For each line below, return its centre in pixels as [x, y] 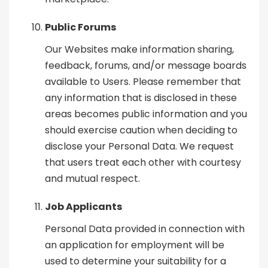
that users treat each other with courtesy [143, 163]
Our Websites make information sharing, [139, 50]
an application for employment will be [135, 245]
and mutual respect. [92, 179]
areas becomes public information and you [146, 114]
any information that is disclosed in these [141, 98]
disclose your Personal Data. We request [139, 147]
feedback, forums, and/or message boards [146, 66]
